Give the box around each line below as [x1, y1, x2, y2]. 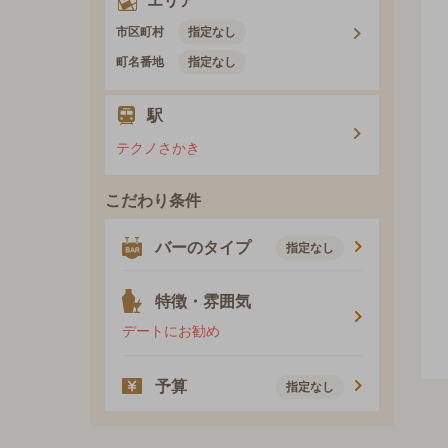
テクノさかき [116, 140, 200, 157]
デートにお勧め [122, 323, 220, 340]
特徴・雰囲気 [155, 293, 251, 311]
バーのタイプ [155, 239, 251, 257]
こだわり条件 [105, 192, 201, 210]
